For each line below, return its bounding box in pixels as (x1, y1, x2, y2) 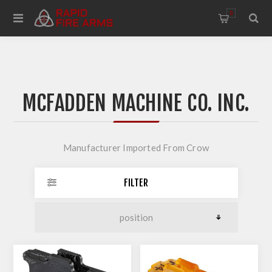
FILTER (124, 177, 148, 189)
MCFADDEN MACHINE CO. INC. (22, 90, 250, 117)
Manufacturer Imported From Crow (63, 142, 209, 153)
